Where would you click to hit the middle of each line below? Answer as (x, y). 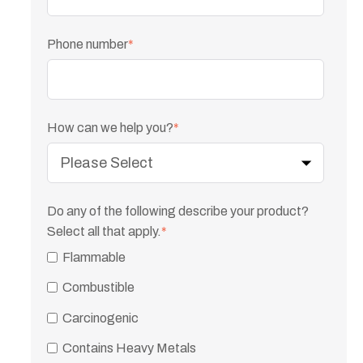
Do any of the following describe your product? (178, 211)
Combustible (98, 288)
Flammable (94, 257)
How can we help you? (110, 127)
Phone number (88, 44)
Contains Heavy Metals (129, 348)
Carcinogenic (100, 318)
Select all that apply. (104, 231)
